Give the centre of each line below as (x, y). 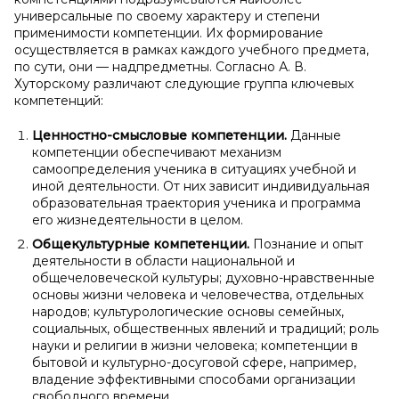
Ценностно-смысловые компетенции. (159, 135)
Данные (314, 135)
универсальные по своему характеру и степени (167, 16)
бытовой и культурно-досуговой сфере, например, (194, 362)
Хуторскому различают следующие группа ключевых (184, 84)
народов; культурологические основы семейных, (188, 312)
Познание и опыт (306, 244)
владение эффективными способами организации (194, 379)
